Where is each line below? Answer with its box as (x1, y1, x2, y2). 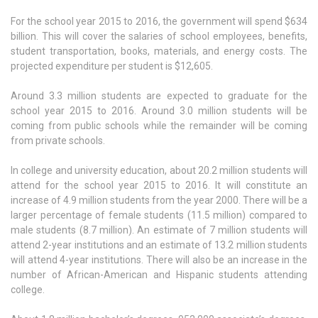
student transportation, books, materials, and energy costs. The (11, 45, 307, 57)
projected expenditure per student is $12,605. (11, 60, 213, 72)
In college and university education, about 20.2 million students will (11, 164, 307, 176)
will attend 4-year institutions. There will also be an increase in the (11, 253, 307, 265)
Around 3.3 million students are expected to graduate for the (11, 89, 307, 102)
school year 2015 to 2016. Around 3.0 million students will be (11, 104, 307, 116)
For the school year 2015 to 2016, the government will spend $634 (11, 15, 307, 27)
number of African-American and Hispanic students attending (11, 268, 307, 280)
